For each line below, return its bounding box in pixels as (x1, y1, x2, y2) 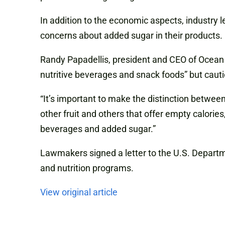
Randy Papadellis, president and (40, 54, 169, 65)
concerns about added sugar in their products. (40, 30, 222, 41)
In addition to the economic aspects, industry (40, 15, 220, 26)
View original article (40, 187, 118, 198)
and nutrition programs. (40, 163, 134, 174)
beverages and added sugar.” (40, 124, 156, 135)
